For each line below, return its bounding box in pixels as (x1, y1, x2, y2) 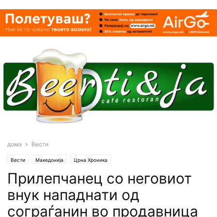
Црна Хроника (74, 156, 108, 163)
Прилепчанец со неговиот (7, 169, 192, 187)
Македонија (35, 156, 63, 163)
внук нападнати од (7, 186, 139, 203)
